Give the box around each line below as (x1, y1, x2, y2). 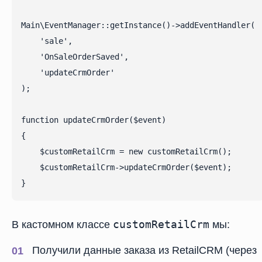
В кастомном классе (12, 219, 113, 230)
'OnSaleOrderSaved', (21, 52, 129, 61)
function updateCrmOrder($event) (21, 115, 166, 125)
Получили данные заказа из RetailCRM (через (32, 244, 257, 256)
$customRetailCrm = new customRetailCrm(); (21, 147, 232, 156)
